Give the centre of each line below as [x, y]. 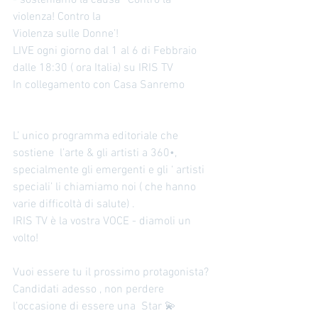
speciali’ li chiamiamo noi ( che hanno [106, 187]
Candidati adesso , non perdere [90, 289]
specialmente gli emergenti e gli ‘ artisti [110, 170]
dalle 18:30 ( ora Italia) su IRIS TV [94, 68]
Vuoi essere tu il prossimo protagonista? [112, 272]
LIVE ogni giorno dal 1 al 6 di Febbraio [106, 51]
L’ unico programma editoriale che [97, 136]
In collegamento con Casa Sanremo [100, 85]
